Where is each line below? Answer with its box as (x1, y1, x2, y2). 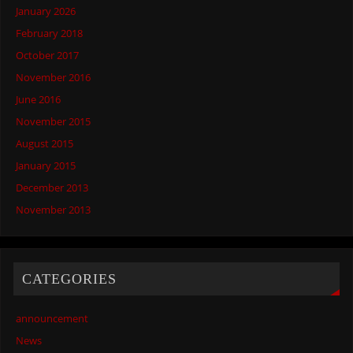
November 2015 (16, 114, 91, 128)
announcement (16, 312, 89, 326)
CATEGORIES (22, 270, 117, 287)
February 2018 (16, 26, 84, 40)
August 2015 (16, 136, 74, 150)
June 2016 (16, 92, 61, 106)
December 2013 (16, 180, 89, 195)
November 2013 (16, 203, 91, 217)
